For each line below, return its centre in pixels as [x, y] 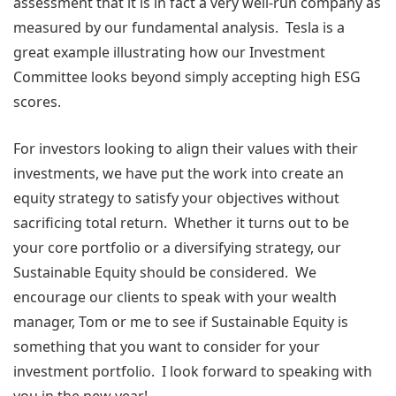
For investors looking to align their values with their [186, 148]
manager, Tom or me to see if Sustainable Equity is [181, 322]
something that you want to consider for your [167, 346]
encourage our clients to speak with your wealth [175, 297]
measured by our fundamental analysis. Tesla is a [179, 27]
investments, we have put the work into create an [179, 173]
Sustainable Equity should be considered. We [165, 272]
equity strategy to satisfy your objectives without [176, 198]
